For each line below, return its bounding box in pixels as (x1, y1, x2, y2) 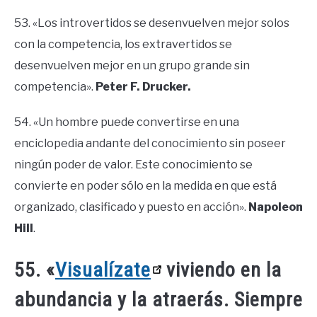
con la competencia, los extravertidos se (14, 37, 232, 51)
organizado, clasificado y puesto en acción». (14, 200, 248, 214)
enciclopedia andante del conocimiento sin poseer (14, 136, 286, 150)
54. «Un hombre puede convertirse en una (14, 115, 239, 129)
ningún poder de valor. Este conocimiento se (14, 157, 253, 171)
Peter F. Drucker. (96, 79, 191, 93)
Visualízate (55, 258, 151, 282)
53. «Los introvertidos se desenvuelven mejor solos (14, 16, 289, 30)
